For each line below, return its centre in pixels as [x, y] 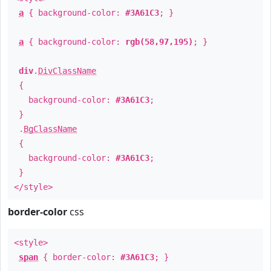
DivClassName [67, 71]
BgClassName [50, 129]
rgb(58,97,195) [159, 42]
